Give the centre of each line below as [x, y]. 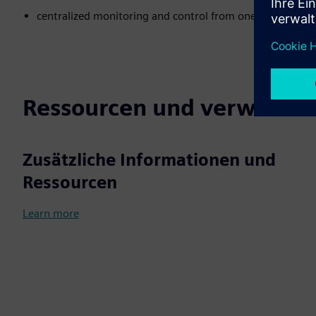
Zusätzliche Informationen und [149, 160]
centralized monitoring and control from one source [164, 16]
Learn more [51, 213]
